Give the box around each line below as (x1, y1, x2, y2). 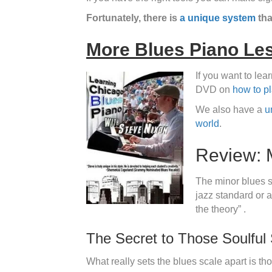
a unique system (180, 13, 256, 24)
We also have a (195, 104, 265, 115)
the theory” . (195, 204, 246, 215)
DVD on (195, 84, 233, 95)
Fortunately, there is (86, 13, 180, 24)
